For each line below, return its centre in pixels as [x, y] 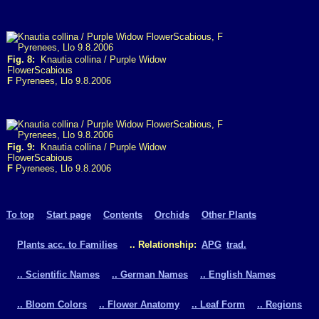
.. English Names [238, 274]
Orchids [172, 214]
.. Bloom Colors [52, 304]
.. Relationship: [163, 244]
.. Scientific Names [58, 274]
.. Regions [279, 304]
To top [20, 214]
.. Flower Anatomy [139, 304]
